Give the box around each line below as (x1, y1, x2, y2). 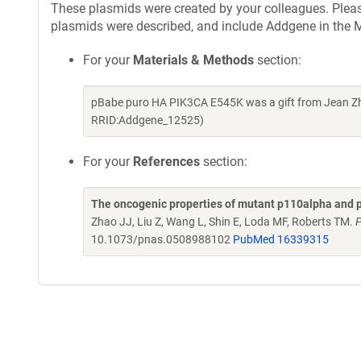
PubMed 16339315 (233, 233, 329, 246)
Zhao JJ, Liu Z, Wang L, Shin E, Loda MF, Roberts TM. (91, 215, 355, 228)
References (133, 154, 200, 169)
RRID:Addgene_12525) (91, 114, 204, 127)
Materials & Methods (133, 52, 254, 68)
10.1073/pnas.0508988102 (91, 233, 233, 246)
